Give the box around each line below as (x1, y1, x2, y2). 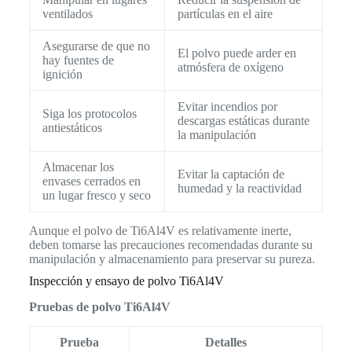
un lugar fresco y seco (42, 189, 151, 203)
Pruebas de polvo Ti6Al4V (28, 299, 170, 313)
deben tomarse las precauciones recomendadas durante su (28, 238, 313, 252)
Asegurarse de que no (42, 39, 150, 53)
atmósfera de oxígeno (177, 60, 284, 75)
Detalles (204, 335, 247, 349)
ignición (42, 68, 82, 82)
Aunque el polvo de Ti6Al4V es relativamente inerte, (28, 224, 291, 238)
